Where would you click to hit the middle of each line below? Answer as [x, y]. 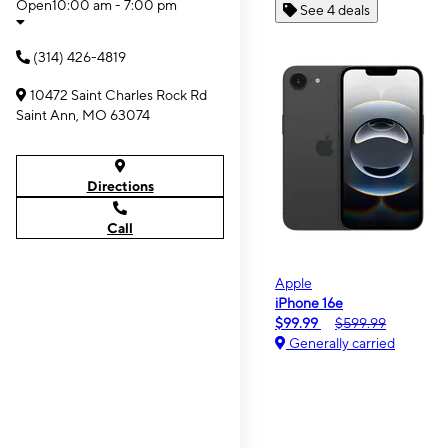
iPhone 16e [309, 302]
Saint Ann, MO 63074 [83, 115]
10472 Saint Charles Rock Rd [118, 95]
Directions [120, 186]
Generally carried [340, 342]
